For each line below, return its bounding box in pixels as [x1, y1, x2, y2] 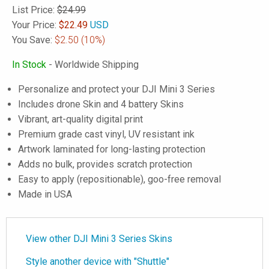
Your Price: [12, 19, 59, 31]
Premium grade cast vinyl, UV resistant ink [18, 128, 195, 140]
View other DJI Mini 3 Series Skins [26, 233, 172, 244]
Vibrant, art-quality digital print [18, 113, 143, 125]
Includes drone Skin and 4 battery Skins [18, 98, 184, 110]
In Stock [12, 59, 46, 70]
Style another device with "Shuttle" [26, 256, 169, 267]
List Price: [12, 4, 57, 16]
